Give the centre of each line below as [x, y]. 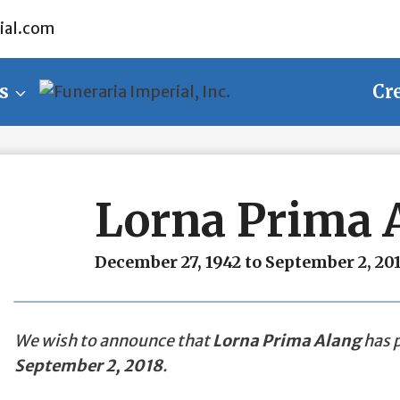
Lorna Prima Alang [286, 341]
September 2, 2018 [88, 366]
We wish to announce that [113, 341]
